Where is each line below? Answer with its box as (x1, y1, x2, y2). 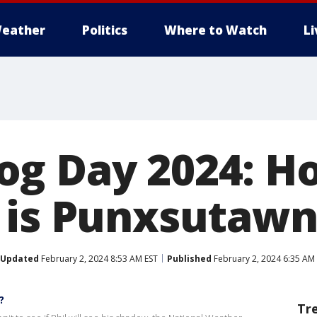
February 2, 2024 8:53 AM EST (39, 252, 158, 265)
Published (167, 252, 212, 265)
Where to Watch (164, 22, 267, 38)
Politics (82, 22, 127, 38)
